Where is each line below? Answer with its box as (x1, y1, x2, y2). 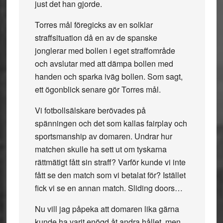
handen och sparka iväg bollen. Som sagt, (34, 71, 183, 82)
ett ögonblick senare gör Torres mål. (34, 84, 161, 95)
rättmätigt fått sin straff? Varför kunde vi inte (34, 156, 186, 168)
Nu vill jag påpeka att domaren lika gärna (34, 203, 179, 215)
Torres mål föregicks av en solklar (34, 19, 153, 30)
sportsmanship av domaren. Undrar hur (34, 130, 172, 142)
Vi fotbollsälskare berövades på (34, 105, 146, 116)
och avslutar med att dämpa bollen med (34, 58, 173, 69)
